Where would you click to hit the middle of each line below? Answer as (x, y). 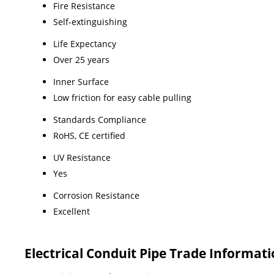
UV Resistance (82, 157)
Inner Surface (81, 81)
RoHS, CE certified (89, 135)
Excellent (72, 211)
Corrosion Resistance (96, 195)
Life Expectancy (85, 43)
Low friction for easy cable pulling (122, 97)
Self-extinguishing (90, 21)
